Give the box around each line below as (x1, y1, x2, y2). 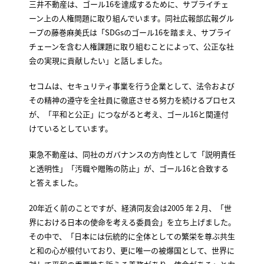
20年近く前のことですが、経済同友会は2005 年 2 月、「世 (28, 202, 232, 214)
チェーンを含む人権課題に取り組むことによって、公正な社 (28, 40, 234, 52)
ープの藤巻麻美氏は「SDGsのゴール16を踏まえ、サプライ (28, 26, 232, 38)
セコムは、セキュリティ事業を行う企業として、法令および (28, 80, 235, 92)
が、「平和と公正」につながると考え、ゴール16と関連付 (28, 108, 229, 120)
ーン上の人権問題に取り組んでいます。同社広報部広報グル (28, 12, 234, 24)
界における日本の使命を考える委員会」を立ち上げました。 (28, 216, 236, 228)
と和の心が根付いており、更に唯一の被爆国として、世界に (28, 245, 235, 256)
